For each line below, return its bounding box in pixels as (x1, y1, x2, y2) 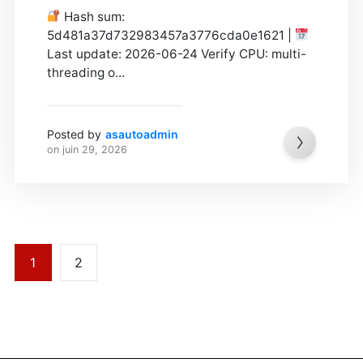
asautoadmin (105, 126, 178, 141)
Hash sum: (61, 8, 126, 24)
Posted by (46, 126, 101, 141)
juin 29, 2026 (62, 143, 127, 156)
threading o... (46, 64, 125, 80)
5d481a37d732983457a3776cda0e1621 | (46, 27, 295, 43)
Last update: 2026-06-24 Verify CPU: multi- (46, 45, 306, 62)
